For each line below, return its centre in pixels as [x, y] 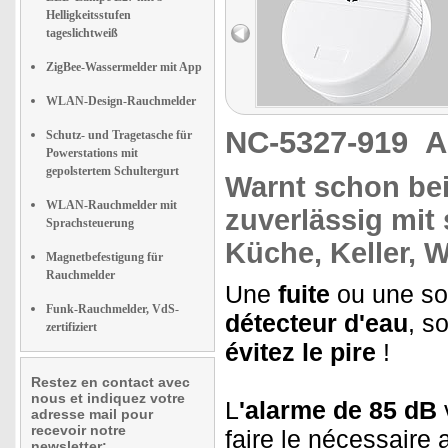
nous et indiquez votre [108, 398]
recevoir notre [78, 430]
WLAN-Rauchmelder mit [111, 205]
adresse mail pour [92, 414]
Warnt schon [316, 187]
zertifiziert [71, 327]
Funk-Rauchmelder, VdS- [112, 309]
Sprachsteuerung [90, 223]
